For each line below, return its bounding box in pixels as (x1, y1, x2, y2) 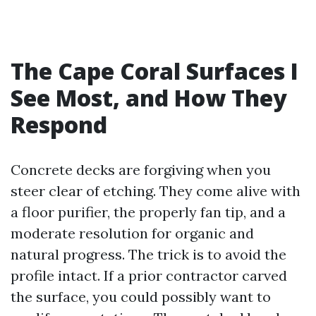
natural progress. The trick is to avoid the (11, 245, 286, 263)
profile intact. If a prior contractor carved (11, 267, 287, 284)
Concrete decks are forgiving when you (11, 161, 271, 178)
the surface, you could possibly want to (11, 288, 271, 305)
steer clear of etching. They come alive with (11, 182, 300, 200)
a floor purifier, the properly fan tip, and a (11, 203, 286, 221)
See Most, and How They (11, 83, 287, 113)
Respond (11, 109, 107, 140)
